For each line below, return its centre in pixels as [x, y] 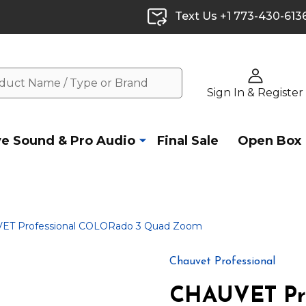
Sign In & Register [255, 92]
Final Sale [188, 141]
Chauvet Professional [222, 262]
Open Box [269, 141]
